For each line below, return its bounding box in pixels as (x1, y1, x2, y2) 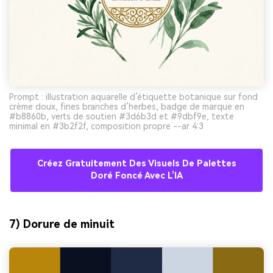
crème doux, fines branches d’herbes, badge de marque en (9, 102, 244, 112)
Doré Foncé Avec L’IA (90, 171, 183, 182)
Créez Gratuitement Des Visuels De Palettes (37, 158, 236, 169)
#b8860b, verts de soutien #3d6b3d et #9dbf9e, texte (9, 112, 234, 122)
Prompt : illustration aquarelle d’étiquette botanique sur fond (9, 92, 258, 102)
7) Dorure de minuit (9, 218, 115, 231)
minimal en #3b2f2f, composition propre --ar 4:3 (9, 121, 204, 132)
